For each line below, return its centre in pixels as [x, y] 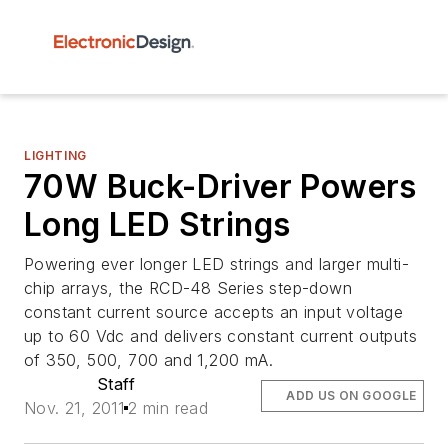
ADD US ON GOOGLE [351, 395]
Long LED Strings [157, 224]
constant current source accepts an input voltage [214, 312]
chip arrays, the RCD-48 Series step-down [188, 288]
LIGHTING [55, 155]
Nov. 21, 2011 [74, 408]
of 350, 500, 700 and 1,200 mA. [148, 360]
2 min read [168, 408]
